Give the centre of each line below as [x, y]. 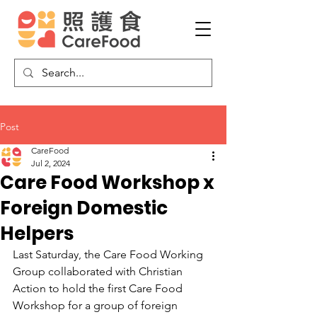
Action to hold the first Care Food [99, 288]
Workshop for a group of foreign [97, 305]
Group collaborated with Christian [99, 271]
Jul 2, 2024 [51, 163]
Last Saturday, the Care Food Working [109, 254]
